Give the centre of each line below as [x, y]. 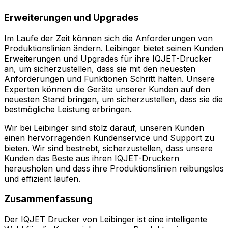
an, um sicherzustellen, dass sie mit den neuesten [100, 68]
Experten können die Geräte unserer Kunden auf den [107, 89]
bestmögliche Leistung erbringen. [68, 109]
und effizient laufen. [42, 178]
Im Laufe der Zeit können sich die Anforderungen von [108, 38]
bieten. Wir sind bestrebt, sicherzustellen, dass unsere [108, 148]
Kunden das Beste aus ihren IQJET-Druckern [92, 158]
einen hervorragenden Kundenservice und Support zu [109, 138]
